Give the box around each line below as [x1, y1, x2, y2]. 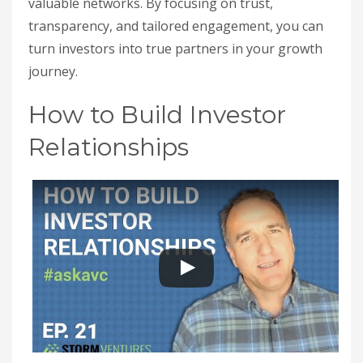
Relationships [28, 132, 189, 162]
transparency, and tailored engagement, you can [28, 17, 323, 35]
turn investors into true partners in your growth [28, 40, 322, 58]
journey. [28, 62, 78, 80]
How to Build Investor [28, 100, 286, 130]
